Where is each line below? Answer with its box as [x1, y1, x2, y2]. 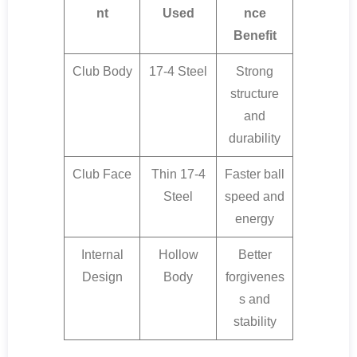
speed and [225, 189, 284, 203]
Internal [80, 247, 124, 261]
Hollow [158, 247, 198, 261]
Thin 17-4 [151, 167, 206, 181]
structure [230, 86, 279, 100]
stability [233, 314, 277, 328]
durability [229, 131, 280, 145]
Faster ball [225, 167, 284, 181]
